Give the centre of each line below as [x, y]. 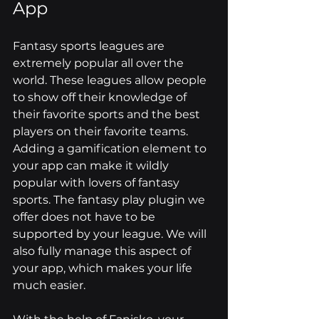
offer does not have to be [85, 217]
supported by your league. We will [111, 234]
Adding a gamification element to [111, 149]
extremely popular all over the [100, 63]
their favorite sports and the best [108, 115]
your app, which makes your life [104, 268]
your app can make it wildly [92, 166]
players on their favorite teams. [102, 132]
